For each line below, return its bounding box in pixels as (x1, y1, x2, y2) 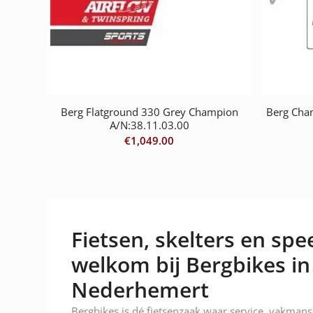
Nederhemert (71, 275, 209, 304)
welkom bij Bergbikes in (71, 249, 310, 279)
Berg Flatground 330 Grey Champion (60, 104, 238, 119)
